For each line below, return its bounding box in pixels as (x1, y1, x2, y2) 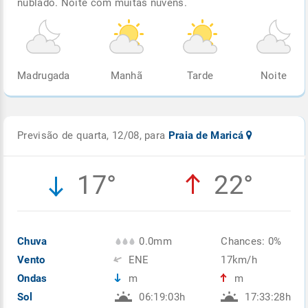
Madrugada (17, 69, 70, 82)
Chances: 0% (221, 234, 282, 247)
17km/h (221, 253, 258, 266)
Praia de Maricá (168, 129, 247, 142)
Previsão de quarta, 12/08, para (17, 129, 168, 142)
